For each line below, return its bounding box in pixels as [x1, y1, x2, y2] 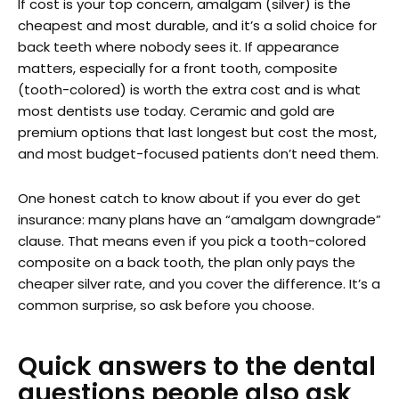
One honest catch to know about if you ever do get [18, 189, 361, 208]
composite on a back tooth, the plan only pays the [18, 253, 355, 273]
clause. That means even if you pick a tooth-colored [18, 232, 366, 251]
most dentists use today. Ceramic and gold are [18, 101, 335, 120]
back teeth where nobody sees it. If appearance [18, 37, 339, 56]
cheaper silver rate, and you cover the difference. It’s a [18, 274, 380, 294]
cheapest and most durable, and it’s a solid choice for [18, 15, 377, 35]
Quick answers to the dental [18, 349, 376, 385]
